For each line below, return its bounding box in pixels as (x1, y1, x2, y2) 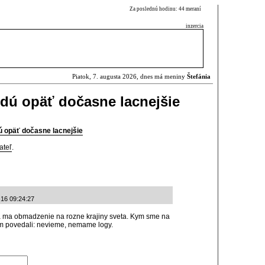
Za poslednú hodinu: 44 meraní (130, 6, 203, 12)
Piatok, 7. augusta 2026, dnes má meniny (72, 73, 187, 80)
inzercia (186, 23, 203, 29)
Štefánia (187, 73, 211, 80)
